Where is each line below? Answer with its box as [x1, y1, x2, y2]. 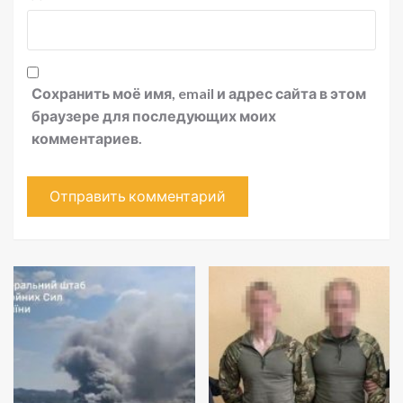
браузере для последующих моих [31, 106, 276, 124]
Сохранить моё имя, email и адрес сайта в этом [31, 84, 366, 102]
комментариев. [31, 129, 142, 147]
